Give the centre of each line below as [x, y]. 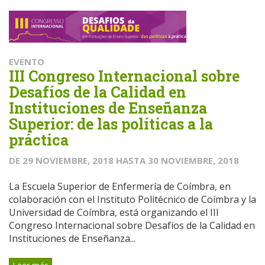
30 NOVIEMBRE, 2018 [193, 160]
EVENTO [27, 61]
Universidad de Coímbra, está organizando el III [114, 212]
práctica [39, 140]
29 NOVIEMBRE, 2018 [68, 160]
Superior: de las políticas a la [111, 124]
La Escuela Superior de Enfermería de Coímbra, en [120, 186]
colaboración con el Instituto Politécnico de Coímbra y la [132, 199]
